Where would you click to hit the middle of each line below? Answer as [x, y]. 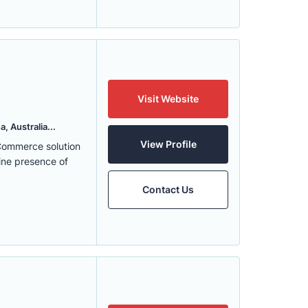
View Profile [168, 144]
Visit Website [168, 99]
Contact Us [168, 189]
